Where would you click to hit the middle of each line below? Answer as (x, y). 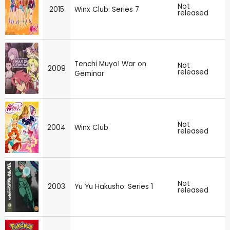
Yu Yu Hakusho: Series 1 (114, 186)
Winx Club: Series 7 (107, 9)
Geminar (89, 73)
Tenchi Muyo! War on (110, 64)
